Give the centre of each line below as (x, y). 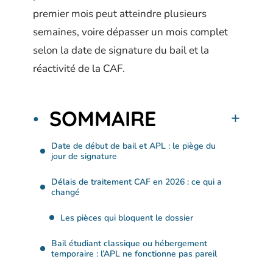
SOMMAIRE (103, 118)
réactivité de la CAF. (79, 69)
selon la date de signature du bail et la (121, 50)
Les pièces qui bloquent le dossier (127, 218)
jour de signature (84, 156)
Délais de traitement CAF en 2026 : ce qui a (136, 182)
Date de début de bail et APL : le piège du (133, 146)
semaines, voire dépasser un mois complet (130, 32)
